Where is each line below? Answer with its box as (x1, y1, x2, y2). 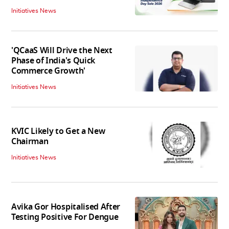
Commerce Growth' (11, 64, 85, 77)
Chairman (11, 135, 49, 148)
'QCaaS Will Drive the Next (11, 44, 112, 57)
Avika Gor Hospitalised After (11, 200, 121, 213)
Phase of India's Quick (11, 54, 95, 67)
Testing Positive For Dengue (11, 211, 119, 223)
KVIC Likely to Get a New (11, 125, 105, 138)
